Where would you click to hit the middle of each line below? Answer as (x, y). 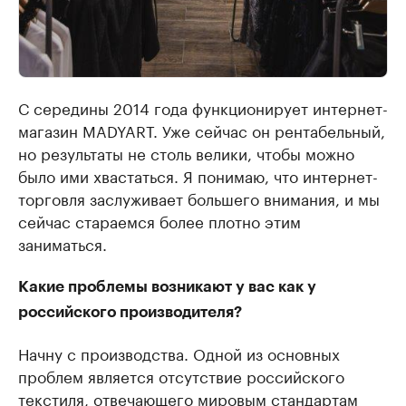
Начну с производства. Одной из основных (179, 352)
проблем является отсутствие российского (181, 375)
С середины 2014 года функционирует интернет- (203, 106)
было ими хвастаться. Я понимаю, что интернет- (198, 174)
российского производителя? (130, 312)
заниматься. (63, 242)
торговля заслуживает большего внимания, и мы (199, 197)
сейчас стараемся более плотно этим (159, 220)
